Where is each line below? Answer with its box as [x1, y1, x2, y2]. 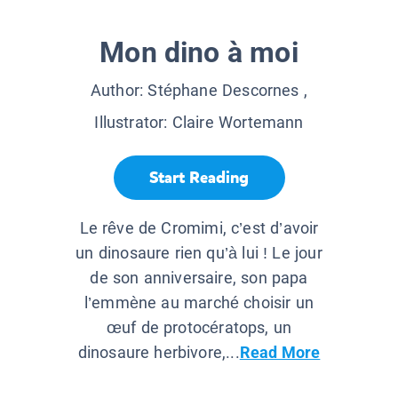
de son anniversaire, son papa [90, 268, 308, 288]
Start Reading [149, 166, 249, 188]
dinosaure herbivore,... [77, 343, 240, 362]
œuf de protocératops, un [106, 318, 292, 338]
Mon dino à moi [99, 36, 298, 70]
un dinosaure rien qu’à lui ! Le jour [76, 243, 322, 263]
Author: [90, 81, 148, 100]
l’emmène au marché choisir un [84, 293, 314, 313]
